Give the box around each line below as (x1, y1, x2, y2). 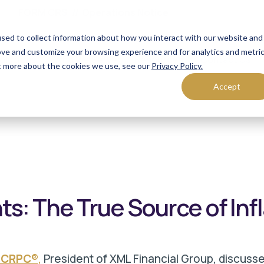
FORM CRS (18, 6, 68, 19)
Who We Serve (54, 53, 117, 66)
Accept (213, 81, 240, 92)
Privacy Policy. (151, 61, 203, 71)
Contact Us (200, 53, 251, 66)
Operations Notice (82, 6, 169, 19)
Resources (134, 53, 183, 66)
